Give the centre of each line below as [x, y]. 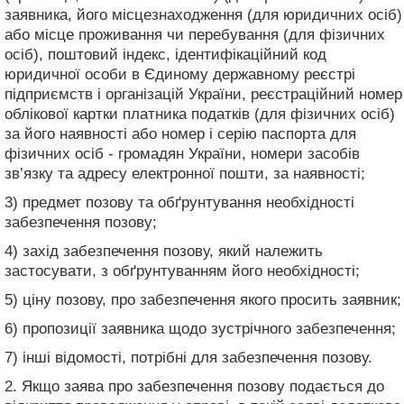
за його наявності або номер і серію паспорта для [180, 133]
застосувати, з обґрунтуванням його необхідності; [182, 271]
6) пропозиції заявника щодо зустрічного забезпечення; [200, 328]
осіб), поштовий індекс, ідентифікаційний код [165, 54]
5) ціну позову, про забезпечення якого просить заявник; [203, 299]
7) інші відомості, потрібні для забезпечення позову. [188, 357]
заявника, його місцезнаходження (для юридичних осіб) [203, 14]
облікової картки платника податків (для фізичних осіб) [200, 114]
